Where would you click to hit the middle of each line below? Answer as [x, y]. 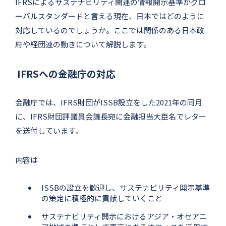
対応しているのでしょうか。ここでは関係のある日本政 [110, 30]
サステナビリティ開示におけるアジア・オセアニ [124, 216]
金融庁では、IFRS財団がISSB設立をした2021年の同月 [109, 102]
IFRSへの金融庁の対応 [65, 73]
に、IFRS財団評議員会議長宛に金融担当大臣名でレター [111, 116]
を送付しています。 [49, 130]
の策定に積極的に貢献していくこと [102, 198]
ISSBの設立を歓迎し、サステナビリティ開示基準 [126, 187]
